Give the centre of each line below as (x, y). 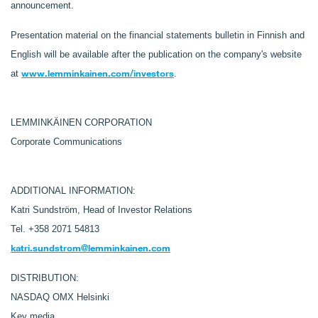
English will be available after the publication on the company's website (156, 54)
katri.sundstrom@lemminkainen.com (91, 248)
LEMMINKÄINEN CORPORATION (81, 122)
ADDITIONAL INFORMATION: (73, 191)
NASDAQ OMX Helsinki (60, 297)
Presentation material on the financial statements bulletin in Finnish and (158, 35)
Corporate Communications (66, 142)
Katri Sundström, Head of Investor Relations (102, 210)
